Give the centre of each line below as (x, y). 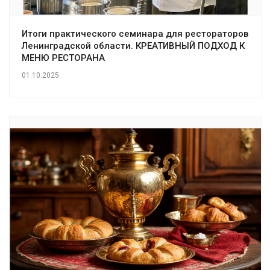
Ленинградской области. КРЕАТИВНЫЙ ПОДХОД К (133, 46)
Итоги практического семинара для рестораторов (135, 33)
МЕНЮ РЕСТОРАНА (63, 58)
